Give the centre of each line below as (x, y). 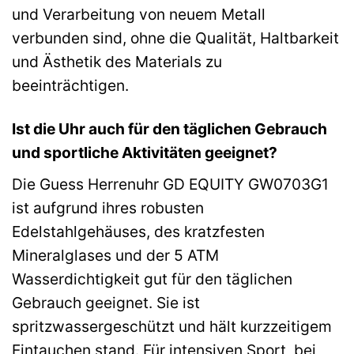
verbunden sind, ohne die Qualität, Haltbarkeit (175, 38)
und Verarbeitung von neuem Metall (139, 15)
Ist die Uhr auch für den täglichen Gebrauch (169, 129)
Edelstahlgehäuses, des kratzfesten (138, 231)
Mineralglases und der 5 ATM (115, 255)
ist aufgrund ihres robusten (108, 207)
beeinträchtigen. (70, 86)
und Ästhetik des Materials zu (117, 62)
